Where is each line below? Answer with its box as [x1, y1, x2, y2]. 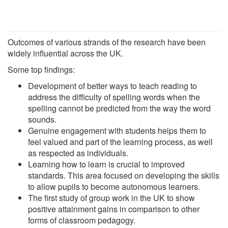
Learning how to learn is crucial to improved [28, 158, 185, 170]
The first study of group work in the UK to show [28, 191, 195, 204]
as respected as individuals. [28, 147, 128, 159]
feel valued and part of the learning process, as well [28, 135, 213, 148]
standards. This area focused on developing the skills [28, 169, 219, 181]
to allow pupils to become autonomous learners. [28, 180, 200, 192]
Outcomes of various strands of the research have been [8, 36, 206, 48]
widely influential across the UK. [8, 47, 123, 59]
